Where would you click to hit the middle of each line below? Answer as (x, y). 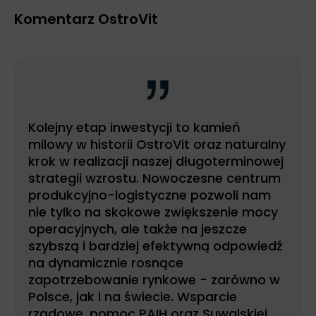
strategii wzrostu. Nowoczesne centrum (154, 178)
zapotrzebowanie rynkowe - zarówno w (154, 279)
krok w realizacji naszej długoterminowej (156, 161)
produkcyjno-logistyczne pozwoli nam (150, 195)
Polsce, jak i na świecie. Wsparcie (133, 296)
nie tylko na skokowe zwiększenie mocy (153, 212)
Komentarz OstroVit (86, 19)
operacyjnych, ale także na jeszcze (138, 229)
